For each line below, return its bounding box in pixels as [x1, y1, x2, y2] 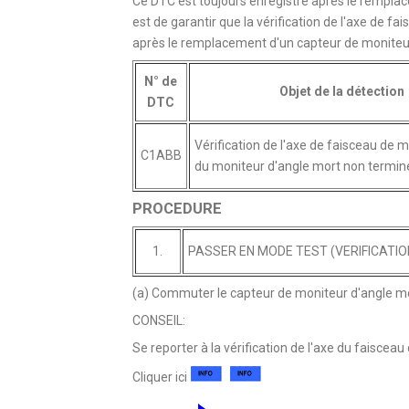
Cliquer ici [131, 369, 190, 384]
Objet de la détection [279, 83, 404, 99]
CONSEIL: [131, 312, 185, 328]
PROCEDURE [131, 198, 222, 217]
